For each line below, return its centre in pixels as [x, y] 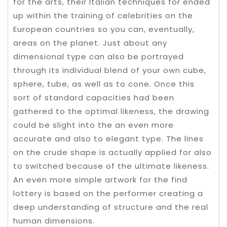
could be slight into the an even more [93, 125]
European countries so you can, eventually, [104, 29]
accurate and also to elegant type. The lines [108, 139]
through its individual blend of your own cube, [110, 70]
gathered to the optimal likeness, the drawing [111, 111]
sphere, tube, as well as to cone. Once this [104, 84]
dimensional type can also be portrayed [99, 56]
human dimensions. [54, 221]
